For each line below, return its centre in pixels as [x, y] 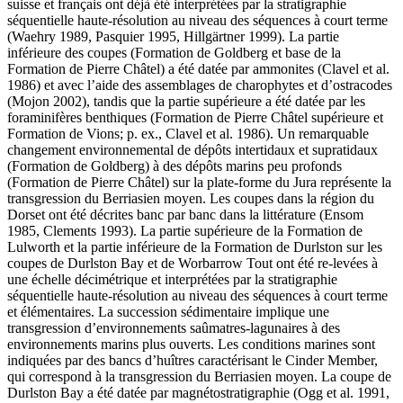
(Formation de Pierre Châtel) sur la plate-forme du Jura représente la [199, 182]
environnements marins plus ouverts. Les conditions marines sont [191, 344]
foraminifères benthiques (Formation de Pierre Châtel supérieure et [195, 117]
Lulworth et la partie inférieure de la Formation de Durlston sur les [195, 246]
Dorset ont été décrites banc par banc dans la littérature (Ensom [185, 214]
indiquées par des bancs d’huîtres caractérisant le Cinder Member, [193, 360]
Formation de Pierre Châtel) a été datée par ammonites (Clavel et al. [198, 68]
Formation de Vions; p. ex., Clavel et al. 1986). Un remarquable [188, 133]
